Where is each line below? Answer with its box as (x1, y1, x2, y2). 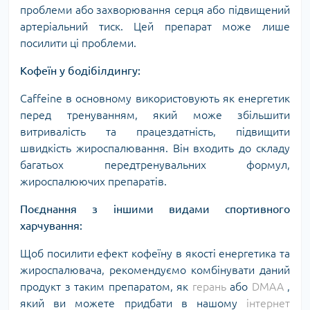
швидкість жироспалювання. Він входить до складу (20, 141, 290, 154)
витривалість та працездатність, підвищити (20, 125, 290, 138)
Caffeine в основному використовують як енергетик (20, 91, 290, 104)
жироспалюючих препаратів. (20, 174, 167, 188)
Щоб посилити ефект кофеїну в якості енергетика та (20, 246, 290, 259)
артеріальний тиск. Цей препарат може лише (20, 19, 290, 33)
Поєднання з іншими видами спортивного (20, 202, 290, 215)
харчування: (20, 219, 82, 232)
